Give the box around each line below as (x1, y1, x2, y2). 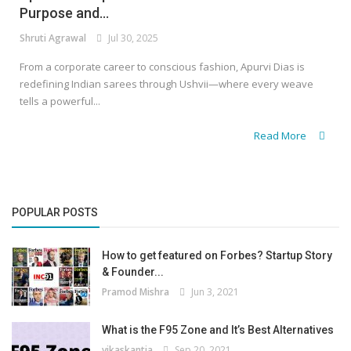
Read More (254, 128, 309, 143)
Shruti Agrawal (20, 31, 86, 45)
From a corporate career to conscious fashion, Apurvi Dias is (20, 60, 305, 74)
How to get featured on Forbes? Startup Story (102, 249, 332, 262)
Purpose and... (20, 5, 109, 22)
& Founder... (102, 266, 164, 279)
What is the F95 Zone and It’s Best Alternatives (102, 324, 334, 337)
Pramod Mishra (102, 285, 169, 299)
